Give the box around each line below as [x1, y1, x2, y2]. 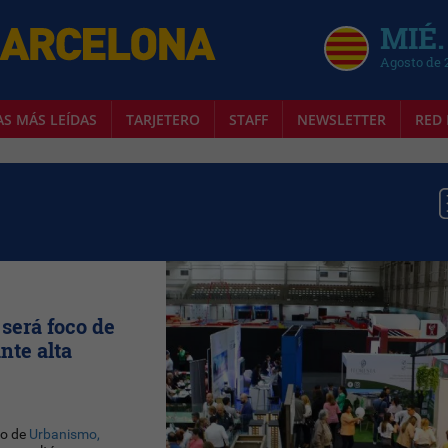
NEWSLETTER [296, 109, 386, 129]
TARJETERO [125, 109, 200, 129]
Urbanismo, [26, 426, 101, 443]
